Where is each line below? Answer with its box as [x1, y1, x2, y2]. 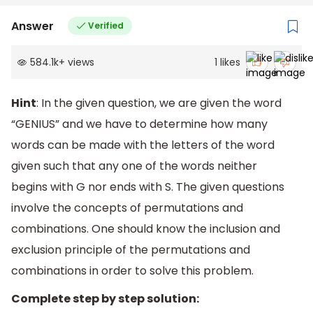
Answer [11, 17, 54, 34]
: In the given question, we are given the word [36, 95, 282, 112]
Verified [87, 20, 124, 32]
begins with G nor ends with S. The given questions [11, 179, 284, 196]
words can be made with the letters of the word [11, 137, 275, 154]
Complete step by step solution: [11, 291, 199, 307]
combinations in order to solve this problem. [11, 263, 254, 279]
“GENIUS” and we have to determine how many [11, 116, 268, 133]
